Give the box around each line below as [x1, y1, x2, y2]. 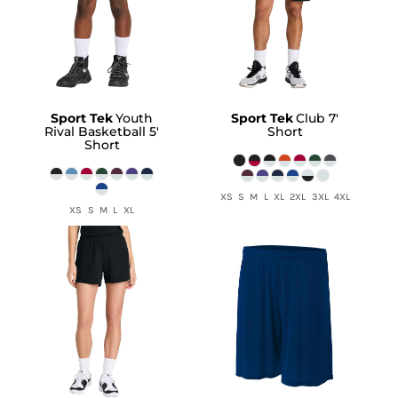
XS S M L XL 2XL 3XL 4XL [219, 191, 350, 203]
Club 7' [296, 110, 339, 127]
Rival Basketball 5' [44, 123, 160, 140]
